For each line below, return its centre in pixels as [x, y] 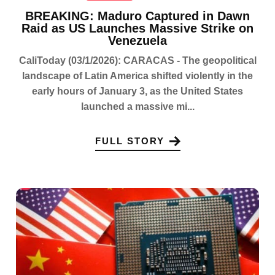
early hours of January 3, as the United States [137, 91]
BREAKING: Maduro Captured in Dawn [137, 16]
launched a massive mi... [137, 106]
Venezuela [137, 40]
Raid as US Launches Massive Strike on [137, 28]
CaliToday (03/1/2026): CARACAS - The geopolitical [137, 60]
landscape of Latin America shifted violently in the [137, 76]
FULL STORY [130, 141]
